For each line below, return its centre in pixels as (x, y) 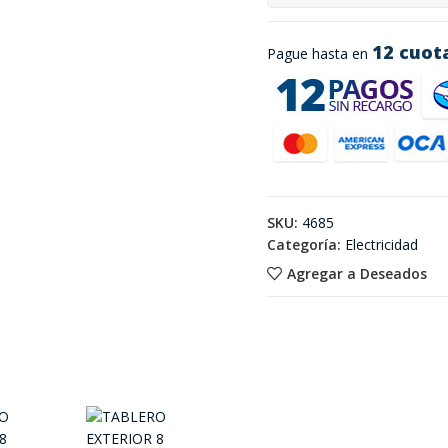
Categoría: (303, 244)
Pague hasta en (319, 53)
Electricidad (381, 244)
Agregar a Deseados (356, 273)
